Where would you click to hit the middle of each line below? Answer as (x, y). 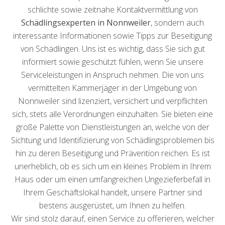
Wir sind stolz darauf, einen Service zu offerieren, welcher (113, 218)
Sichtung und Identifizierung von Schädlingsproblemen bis (113, 140)
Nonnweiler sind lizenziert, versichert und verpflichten (113, 101)
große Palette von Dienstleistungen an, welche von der (113, 127)
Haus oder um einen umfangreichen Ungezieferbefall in (113, 179)
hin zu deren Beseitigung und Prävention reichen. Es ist (113, 153)
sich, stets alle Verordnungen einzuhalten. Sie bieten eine (113, 114)
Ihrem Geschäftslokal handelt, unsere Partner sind (113, 192)
